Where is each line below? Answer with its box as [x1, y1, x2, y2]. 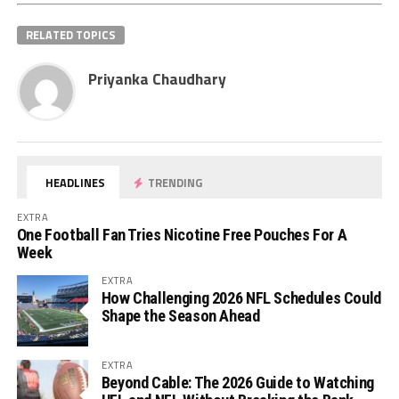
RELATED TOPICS [25, 25, 116, 44]
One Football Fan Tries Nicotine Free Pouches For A [16, 224, 347, 244]
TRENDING [145, 173, 203, 191]
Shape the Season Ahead [101, 305, 260, 325]
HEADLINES [43, 173, 106, 191]
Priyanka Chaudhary [87, 66, 226, 91]
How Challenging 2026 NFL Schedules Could [101, 288, 381, 307]
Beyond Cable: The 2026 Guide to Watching [101, 372, 374, 392]
